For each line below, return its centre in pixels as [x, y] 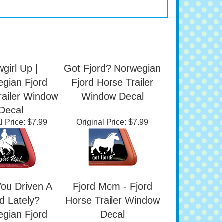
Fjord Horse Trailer [112, 106]
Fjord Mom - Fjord [112, 210]
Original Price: [101, 146]
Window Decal [112, 120]
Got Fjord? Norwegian [112, 92]
